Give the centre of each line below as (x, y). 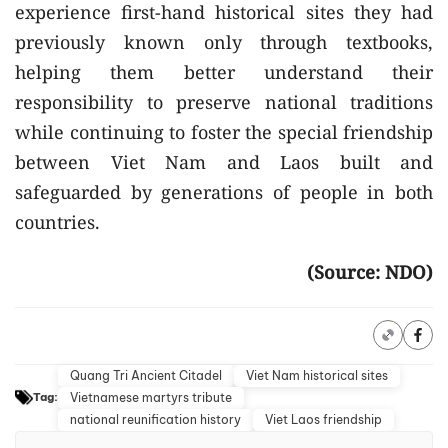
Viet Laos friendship (323, 419)
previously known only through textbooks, (224, 41)
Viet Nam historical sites (317, 375)
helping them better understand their (224, 71)
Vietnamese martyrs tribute (151, 397)
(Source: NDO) (370, 271)
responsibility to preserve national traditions (224, 101)
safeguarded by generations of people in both (224, 191)
